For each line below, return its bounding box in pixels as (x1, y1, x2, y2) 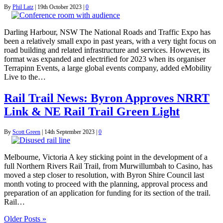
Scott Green (12, 128, 40, 136)
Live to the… (4, 73, 46, 82)
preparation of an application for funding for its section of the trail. (4, 189, 211, 198)
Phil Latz (12, 3, 33, 11)
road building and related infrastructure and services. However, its (4, 46, 210, 55)
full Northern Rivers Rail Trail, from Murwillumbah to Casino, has (4, 162, 213, 171)
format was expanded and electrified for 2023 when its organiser (4, 55, 206, 64)
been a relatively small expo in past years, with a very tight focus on (4, 37, 216, 46)
